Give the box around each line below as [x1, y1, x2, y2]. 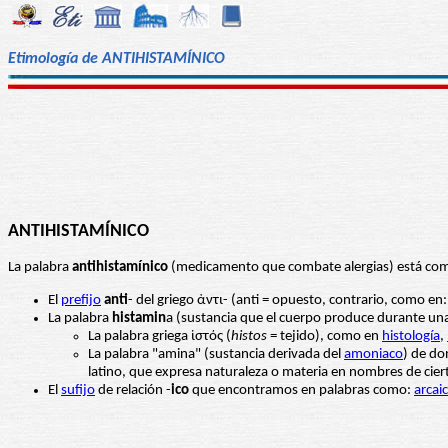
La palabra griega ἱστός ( [88, 329, 231, 345]
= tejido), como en [267, 329, 382, 345]
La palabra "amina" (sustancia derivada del [88, 347, 344, 363]
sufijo [61, 383, 95, 399]
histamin [112, 311, 166, 327]
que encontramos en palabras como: [189, 383, 414, 399]
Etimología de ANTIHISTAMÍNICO [8, 50, 225, 67]
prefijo [61, 293, 101, 309]
